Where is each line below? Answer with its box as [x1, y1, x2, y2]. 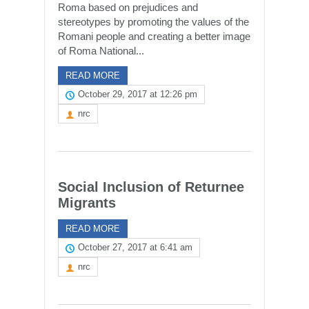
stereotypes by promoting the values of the [58, 16, 249, 28]
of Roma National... [58, 45, 144, 57]
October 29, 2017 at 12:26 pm [78, 89, 197, 100]
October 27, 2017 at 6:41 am [78, 242, 192, 253]
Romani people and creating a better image [58, 30, 250, 43]
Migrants [58, 195, 116, 211]
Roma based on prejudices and [58, 1, 198, 14]
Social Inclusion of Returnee [58, 179, 244, 195]
